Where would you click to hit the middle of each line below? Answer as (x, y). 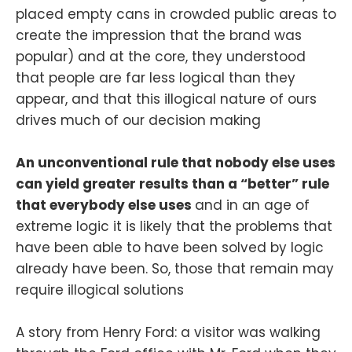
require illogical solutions (100, 290)
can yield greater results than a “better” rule (172, 184)
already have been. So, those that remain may (175, 269)
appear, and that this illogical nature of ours (166, 99)
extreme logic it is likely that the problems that (174, 227)
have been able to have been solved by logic (170, 248)
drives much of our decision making (138, 120)
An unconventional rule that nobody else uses (176, 163)
